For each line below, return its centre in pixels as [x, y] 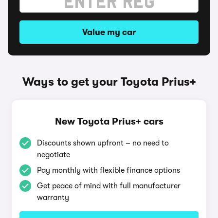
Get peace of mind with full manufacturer [109, 186]
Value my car [109, 32]
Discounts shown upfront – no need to [103, 143]
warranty [53, 198]
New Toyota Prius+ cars [109, 121]
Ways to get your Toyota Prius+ [109, 82]
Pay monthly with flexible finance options [109, 170]
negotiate [54, 155]
